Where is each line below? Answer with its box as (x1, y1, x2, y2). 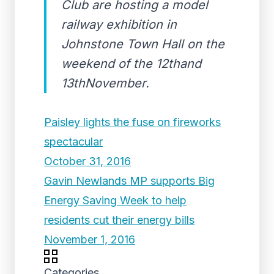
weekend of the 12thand (61, 56, 201, 71)
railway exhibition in (61, 17, 177, 32)
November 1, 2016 (44, 233, 135, 246)
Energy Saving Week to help (44, 194, 187, 207)
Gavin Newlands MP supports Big (44, 174, 215, 187)
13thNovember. (61, 76, 149, 91)
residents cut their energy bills (44, 213, 194, 226)
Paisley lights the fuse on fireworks (44, 116, 221, 128)
